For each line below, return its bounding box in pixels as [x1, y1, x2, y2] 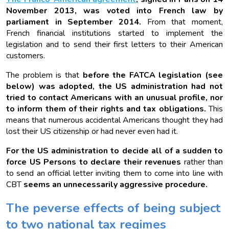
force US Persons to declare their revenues [6, 156, 181, 168]
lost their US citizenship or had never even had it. [6, 126, 178, 138]
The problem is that [6, 70, 79, 81]
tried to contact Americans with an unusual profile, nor [6, 92, 223, 104]
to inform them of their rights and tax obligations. [6, 103, 206, 115]
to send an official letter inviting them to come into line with [6, 168, 223, 179]
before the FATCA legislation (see [79, 70, 223, 81]
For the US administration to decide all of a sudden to [6, 145, 223, 157]
